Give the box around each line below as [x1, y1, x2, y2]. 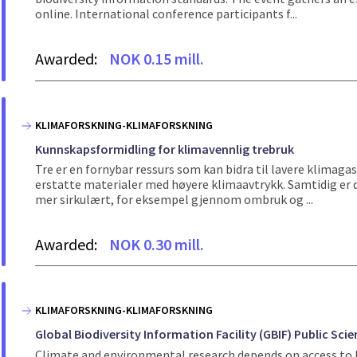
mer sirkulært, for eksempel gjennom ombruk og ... [35, 190, 313, 207]
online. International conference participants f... [35, 6, 297, 22]
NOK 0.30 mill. [109, 233, 205, 254]
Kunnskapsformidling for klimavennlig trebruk [35, 140, 294, 157]
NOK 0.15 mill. [109, 49, 205, 69]
